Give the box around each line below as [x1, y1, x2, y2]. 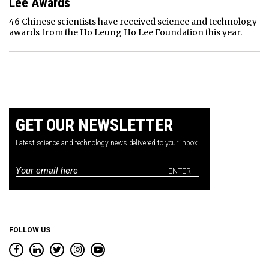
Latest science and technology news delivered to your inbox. [16, 139, 199, 147]
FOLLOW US [9, 226, 50, 234]
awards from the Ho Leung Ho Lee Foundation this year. [9, 27, 242, 38]
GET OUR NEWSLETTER [16, 115, 173, 135]
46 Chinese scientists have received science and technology [9, 16, 257, 27]
